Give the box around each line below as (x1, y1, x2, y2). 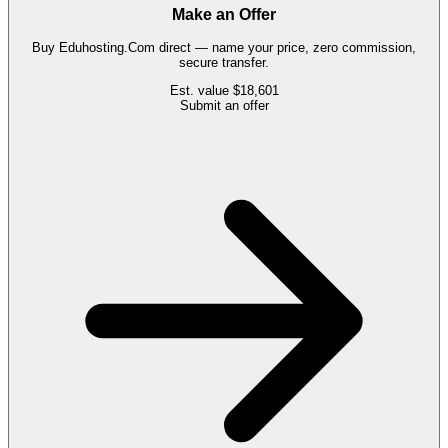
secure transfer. (179, 55, 269, 71)
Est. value (169, 83, 233, 99)
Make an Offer (172, 6, 276, 24)
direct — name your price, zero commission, (155, 40, 416, 56)
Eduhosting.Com (59, 40, 155, 56)
